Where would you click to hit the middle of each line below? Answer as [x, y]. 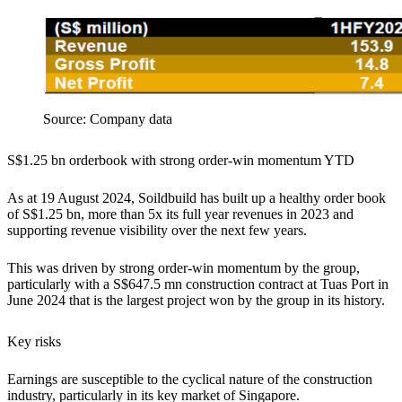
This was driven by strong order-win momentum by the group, [184, 267]
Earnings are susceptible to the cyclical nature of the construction [190, 379]
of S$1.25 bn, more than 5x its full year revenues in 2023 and [180, 214]
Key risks [34, 341]
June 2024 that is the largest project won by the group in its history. [196, 300]
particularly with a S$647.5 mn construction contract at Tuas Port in [198, 284]
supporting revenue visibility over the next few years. [159, 230]
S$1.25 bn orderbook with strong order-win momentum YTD [181, 160]
